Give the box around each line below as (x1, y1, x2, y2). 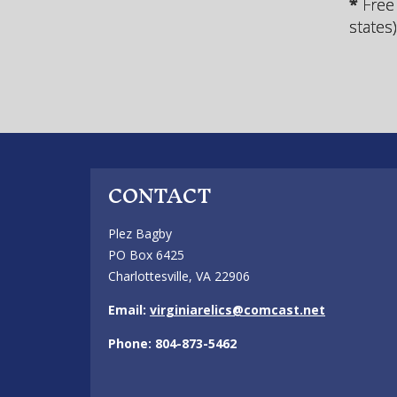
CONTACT (108, 173, 212, 219)
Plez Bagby (108, 225, 172, 242)
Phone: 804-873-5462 (108, 335, 237, 352)
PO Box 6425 (108, 246, 184, 263)
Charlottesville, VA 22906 (108, 268, 250, 284)
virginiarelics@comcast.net (150, 301, 325, 318)
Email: (108, 301, 150, 318)
